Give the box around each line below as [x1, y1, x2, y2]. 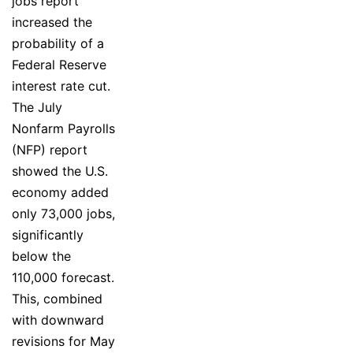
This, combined [12, 290, 102, 307]
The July [12, 98, 62, 115]
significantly [12, 226, 84, 243]
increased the [12, 13, 92, 30]
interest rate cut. [12, 77, 110, 94]
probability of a [12, 35, 104, 51]
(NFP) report [12, 141, 87, 158]
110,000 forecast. [12, 269, 114, 285]
